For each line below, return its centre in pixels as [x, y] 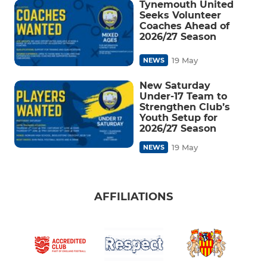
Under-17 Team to [183, 96]
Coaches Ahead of [184, 26]
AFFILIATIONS [133, 197]
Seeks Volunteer [180, 15]
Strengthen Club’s [185, 107]
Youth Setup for [178, 118]
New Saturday [175, 86]
